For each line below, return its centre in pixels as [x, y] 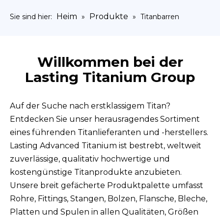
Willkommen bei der [110, 62]
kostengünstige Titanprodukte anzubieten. [96, 172]
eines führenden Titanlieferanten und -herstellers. [109, 132]
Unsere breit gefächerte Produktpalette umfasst [107, 185]
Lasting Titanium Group [110, 77]
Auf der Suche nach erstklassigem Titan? [90, 106]
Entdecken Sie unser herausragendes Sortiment [105, 119]
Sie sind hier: [32, 17]
